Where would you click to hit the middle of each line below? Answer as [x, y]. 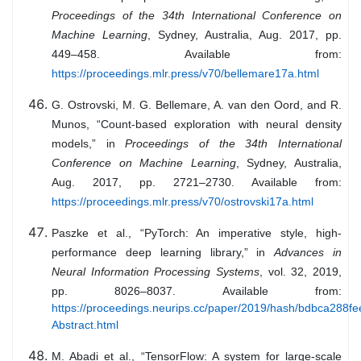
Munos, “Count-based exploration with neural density [197, 124]
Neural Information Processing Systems [156, 272]
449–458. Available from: [197, 54]
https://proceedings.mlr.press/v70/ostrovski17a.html [183, 202]
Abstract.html [85, 325]
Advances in [308, 253]
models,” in [89, 144]
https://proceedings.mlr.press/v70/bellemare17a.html [185, 74]
